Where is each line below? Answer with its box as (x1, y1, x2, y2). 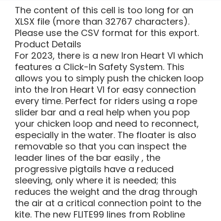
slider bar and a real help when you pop (15, 106, 190, 118)
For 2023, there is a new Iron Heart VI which (15, 49, 203, 62)
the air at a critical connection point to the (15, 196, 201, 209)
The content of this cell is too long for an (15, 3, 193, 16)
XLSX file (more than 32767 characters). (15, 15, 189, 28)
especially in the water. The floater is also (15, 128, 196, 141)
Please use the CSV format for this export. (15, 26, 199, 39)
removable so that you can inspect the (15, 140, 186, 152)
